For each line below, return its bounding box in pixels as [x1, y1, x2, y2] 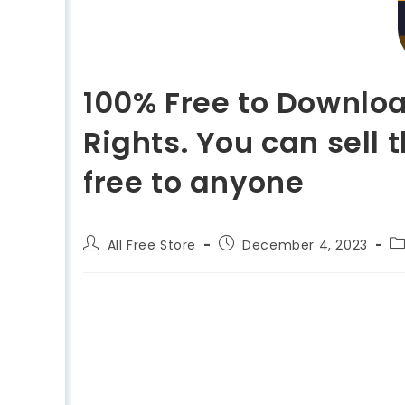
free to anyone [83, 161, 305, 202]
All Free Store [107, 235, 197, 254]
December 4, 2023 [242, 235, 368, 254]
